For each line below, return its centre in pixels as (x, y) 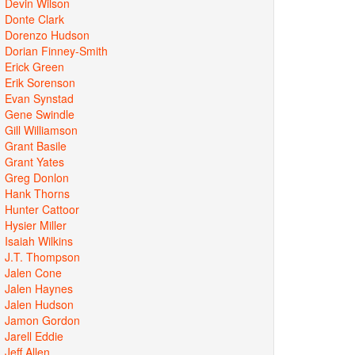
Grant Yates (34, 161)
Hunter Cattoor (42, 209)
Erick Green (34, 66)
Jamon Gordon (42, 320)
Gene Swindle (40, 114)
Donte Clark (34, 19)
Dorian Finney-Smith (56, 50)
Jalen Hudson (39, 304)
